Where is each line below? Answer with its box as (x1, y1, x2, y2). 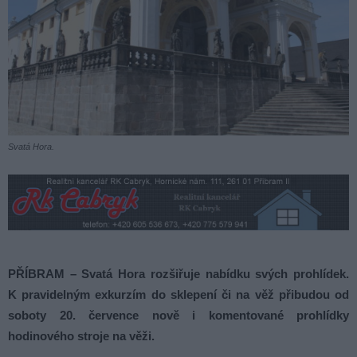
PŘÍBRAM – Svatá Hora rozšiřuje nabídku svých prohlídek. (8, 267, 349, 280)
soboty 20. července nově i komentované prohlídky (8, 308, 349, 322)
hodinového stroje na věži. (8, 329, 155, 343)
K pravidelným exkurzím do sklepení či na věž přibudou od (8, 288, 349, 301)
